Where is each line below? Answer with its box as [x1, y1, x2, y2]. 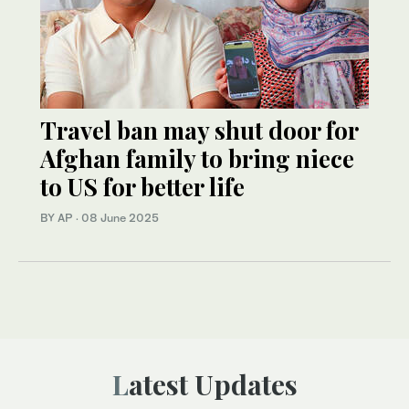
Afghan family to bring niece [40, 142, 354, 175]
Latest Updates [128, 366, 298, 404]
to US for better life [40, 171, 245, 204]
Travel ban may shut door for [40, 114, 358, 147]
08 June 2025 [81, 211, 159, 225]
